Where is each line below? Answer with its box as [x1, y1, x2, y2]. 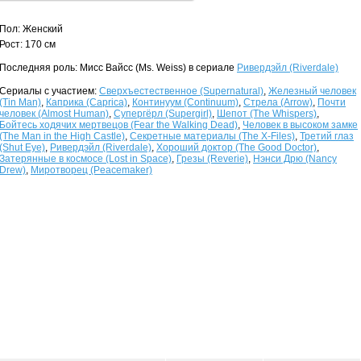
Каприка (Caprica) [46, 97, 127, 108]
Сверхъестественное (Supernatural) [99, 85, 263, 97]
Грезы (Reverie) [176, 153, 248, 164]
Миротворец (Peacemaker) [31, 164, 152, 176]
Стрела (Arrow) [243, 97, 313, 108]
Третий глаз [300, 131, 354, 142]
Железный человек [268, 85, 356, 97]
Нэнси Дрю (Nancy [253, 153, 337, 164]
